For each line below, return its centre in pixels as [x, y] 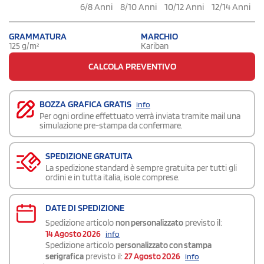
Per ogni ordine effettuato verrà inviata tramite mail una [140, 116]
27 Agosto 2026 [152, 256]
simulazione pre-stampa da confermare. [111, 125]
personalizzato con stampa [164, 245]
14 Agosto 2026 [73, 234]
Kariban [155, 46]
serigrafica [65, 256]
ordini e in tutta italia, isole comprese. [113, 177]
